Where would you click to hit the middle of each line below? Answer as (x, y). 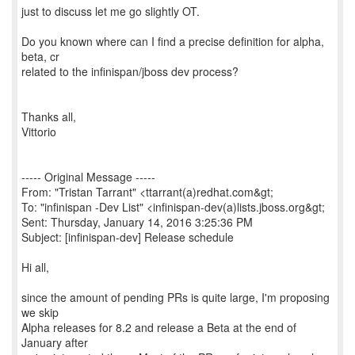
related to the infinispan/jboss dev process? (130, 71)
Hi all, (35, 267)
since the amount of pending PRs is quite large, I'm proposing (176, 297)
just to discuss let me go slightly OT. (111, 11)
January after (55, 342)
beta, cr (40, 56)
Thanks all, (49, 116)
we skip (40, 312)
